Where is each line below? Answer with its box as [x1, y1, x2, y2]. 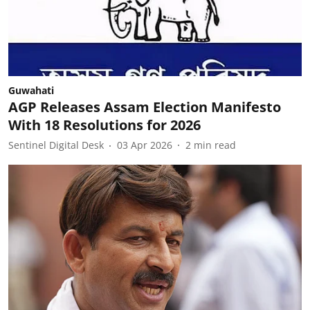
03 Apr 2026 [117, 138, 172, 152]
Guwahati [8, 83, 54, 97]
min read [194, 138, 236, 152]
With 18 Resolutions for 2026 [8, 115, 201, 134]
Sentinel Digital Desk [8, 138, 104, 152]
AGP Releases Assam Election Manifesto [8, 97, 281, 116]
